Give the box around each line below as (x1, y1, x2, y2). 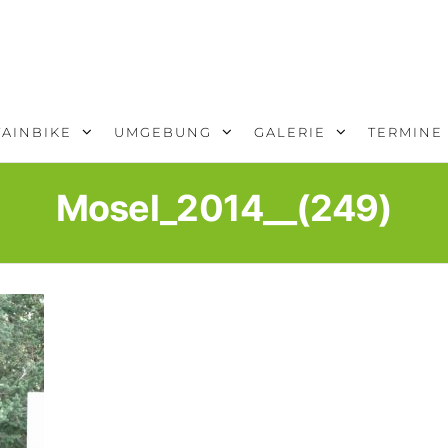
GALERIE (253, 124, 326, 140)
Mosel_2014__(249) (55, 186, 393, 230)
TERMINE (367, 124, 443, 140)
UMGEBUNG (113, 124, 212, 140)
